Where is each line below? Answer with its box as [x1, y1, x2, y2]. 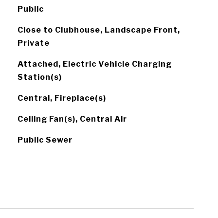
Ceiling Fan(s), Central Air [17, 114, 127, 124]
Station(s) [17, 73, 62, 82]
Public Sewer [17, 135, 73, 145]
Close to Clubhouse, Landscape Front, [17, 25, 180, 35]
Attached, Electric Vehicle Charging [17, 59, 172, 69]
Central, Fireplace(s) [17, 93, 106, 103]
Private [17, 38, 50, 48]
